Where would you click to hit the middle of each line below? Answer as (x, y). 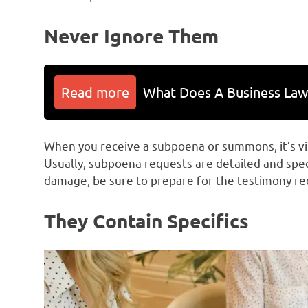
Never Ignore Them (131, 35)
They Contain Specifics (146, 220)
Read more (95, 91)
